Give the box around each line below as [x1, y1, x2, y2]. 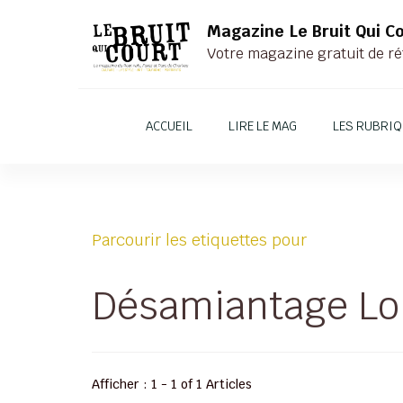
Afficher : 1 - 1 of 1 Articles [92, 375, 252, 392]
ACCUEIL [146, 117, 193, 134]
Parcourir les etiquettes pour [92, 228, 307, 250]
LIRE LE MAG [228, 117, 297, 134]
